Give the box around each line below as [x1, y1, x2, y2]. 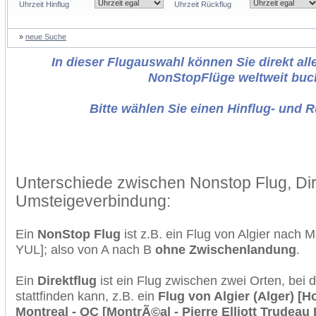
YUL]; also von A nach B [16, 242, 155, 257]
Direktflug [37, 273, 97, 288]
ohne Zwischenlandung [155, 242, 296, 257]
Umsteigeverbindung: [16, 192, 171, 210]
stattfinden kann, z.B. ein [16, 288, 158, 303]
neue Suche [25, 32, 66, 41]
